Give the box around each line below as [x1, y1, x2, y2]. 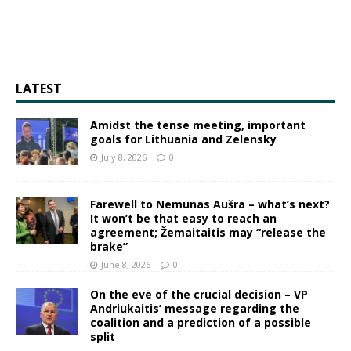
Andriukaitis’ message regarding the [90, 301, 299, 317]
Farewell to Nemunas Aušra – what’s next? [90, 197, 330, 212]
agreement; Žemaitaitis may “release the [90, 225, 326, 241]
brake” [90, 239, 128, 255]
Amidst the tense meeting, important [90, 118, 306, 133]
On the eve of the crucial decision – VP [90, 287, 308, 302]
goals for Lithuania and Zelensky [90, 132, 277, 147]
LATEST [16, 80, 62, 98]
